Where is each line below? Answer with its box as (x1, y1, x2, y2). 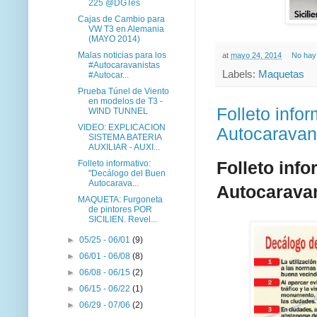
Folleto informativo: (77, 158, 151, 168)
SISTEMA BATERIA (88, 132, 161, 142)
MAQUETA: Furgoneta (77, 194, 163, 204)
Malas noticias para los (77, 50, 166, 60)
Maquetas (258, 69, 304, 81)
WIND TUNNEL (88, 105, 148, 116)
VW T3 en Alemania (88, 23, 164, 34)
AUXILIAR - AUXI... (88, 142, 160, 152)
